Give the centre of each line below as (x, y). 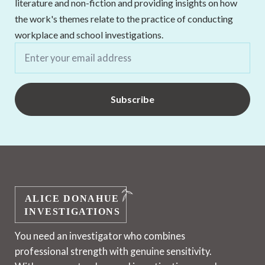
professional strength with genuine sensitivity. (113, 251)
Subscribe (132, 99)
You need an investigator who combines (100, 235)
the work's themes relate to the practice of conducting (124, 18)
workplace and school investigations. (89, 34)
